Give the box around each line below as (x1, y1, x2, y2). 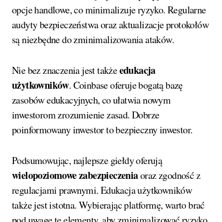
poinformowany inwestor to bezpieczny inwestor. (12, 122, 193, 136)
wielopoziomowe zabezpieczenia (12, 167, 138, 182)
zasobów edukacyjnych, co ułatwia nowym (12, 93, 171, 107)
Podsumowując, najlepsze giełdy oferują (12, 153, 163, 167)
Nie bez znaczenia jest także (12, 63, 119, 77)
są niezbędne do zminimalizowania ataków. (12, 32, 174, 46)
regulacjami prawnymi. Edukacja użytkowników (12, 183, 192, 197)
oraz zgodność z (138, 168, 201, 182)
